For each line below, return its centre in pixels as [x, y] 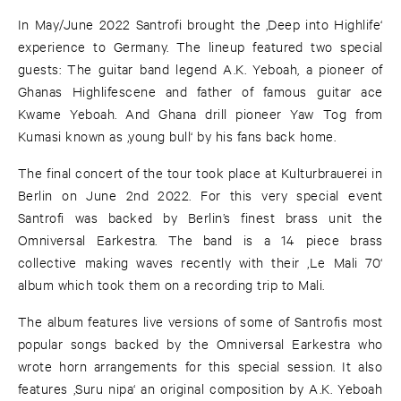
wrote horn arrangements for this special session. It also [200, 366]
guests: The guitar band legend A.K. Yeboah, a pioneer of [200, 69]
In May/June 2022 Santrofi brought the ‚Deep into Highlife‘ [200, 24]
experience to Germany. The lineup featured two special [200, 47]
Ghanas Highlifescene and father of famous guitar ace [200, 91]
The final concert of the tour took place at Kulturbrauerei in [200, 173]
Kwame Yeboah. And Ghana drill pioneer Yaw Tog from [200, 114]
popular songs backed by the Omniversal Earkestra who [200, 344]
